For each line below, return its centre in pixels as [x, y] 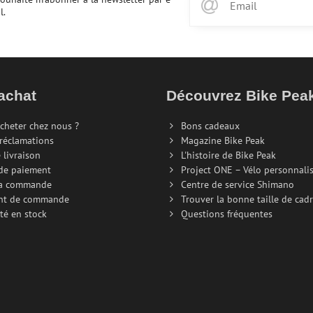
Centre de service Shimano [237, 184]
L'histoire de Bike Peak [228, 155]
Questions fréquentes [226, 213]
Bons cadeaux [210, 125]
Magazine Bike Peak [223, 140]
